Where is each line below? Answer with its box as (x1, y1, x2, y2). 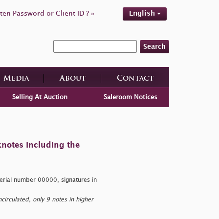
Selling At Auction (12, 94, 67, 100)
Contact (116, 75, 154, 83)
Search (143, 43, 166, 50)
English (129, 10, 157, 17)
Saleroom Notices (104, 94, 158, 100)
